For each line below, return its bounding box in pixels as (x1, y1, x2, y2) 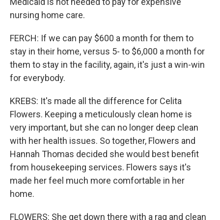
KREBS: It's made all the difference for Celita (10, 96, 182, 106)
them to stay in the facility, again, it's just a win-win (10, 59, 205, 70)
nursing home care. (10, 10, 85, 20)
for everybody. (10, 73, 65, 83)
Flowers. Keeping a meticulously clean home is (10, 109, 192, 119)
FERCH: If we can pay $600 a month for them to (10, 33, 193, 43)
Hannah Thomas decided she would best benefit (10, 149, 199, 159)
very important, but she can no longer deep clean (10, 122, 198, 133)
